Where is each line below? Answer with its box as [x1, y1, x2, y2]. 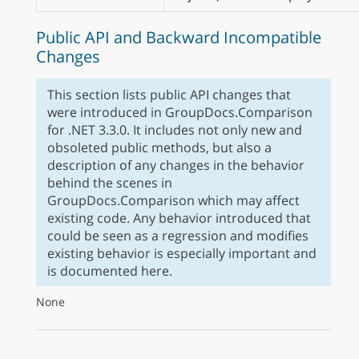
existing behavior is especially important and [46, 244, 317, 262]
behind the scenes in [46, 173, 172, 192]
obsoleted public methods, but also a [46, 138, 272, 156]
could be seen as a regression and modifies [46, 226, 309, 244]
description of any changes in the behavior [46, 155, 305, 174]
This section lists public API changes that [46, 85, 291, 103]
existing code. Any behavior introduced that [46, 208, 311, 227]
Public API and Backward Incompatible [36, 26, 321, 48]
